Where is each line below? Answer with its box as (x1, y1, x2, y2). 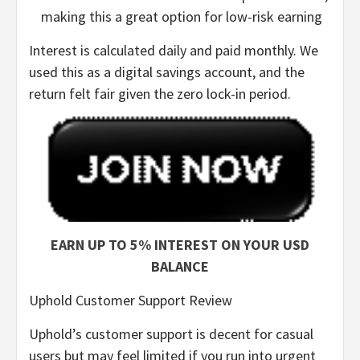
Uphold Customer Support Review (29, 290, 232, 309)
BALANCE (151, 256, 209, 276)
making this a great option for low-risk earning (41, 7, 322, 27)
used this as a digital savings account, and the (29, 63, 305, 82)
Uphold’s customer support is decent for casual (29, 324, 313, 343)
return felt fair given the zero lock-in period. (29, 84, 291, 104)
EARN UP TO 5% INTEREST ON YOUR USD (51, 235, 309, 254)
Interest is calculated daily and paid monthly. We (29, 41, 318, 60)
